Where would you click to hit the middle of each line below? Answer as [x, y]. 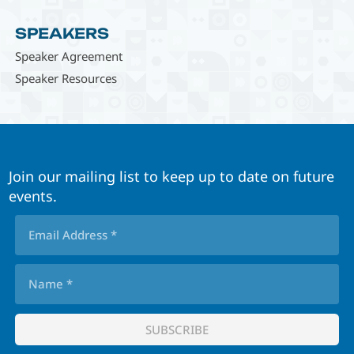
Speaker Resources [66, 78]
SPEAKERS [62, 33]
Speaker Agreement [68, 56]
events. [33, 196]
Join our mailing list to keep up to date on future [172, 176]
